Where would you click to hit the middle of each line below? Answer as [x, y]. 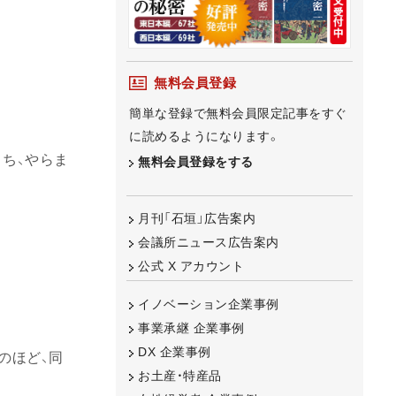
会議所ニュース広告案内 [209, 243]
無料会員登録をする [196, 161]
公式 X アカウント [191, 267]
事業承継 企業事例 [191, 327]
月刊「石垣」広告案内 [197, 219]
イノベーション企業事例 [209, 304]
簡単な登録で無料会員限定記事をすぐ [238, 113]
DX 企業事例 [175, 351]
